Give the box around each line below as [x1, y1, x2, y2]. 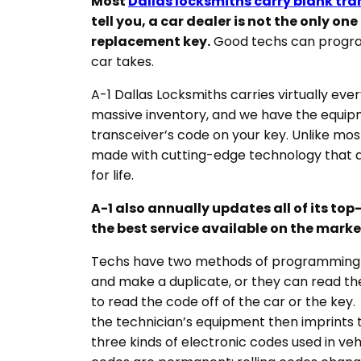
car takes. [91, 52, 154, 71]
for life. [91, 165, 134, 185]
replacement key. [91, 31, 210, 51]
